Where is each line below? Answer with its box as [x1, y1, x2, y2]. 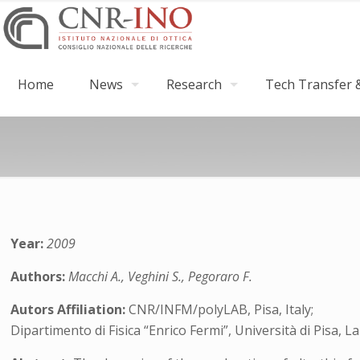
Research [166, 76, 222, 93]
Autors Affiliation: [10, 301, 129, 318]
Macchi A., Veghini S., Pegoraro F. [68, 268, 253, 285]
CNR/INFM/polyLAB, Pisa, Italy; [129, 301, 314, 318]
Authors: [10, 268, 69, 285]
